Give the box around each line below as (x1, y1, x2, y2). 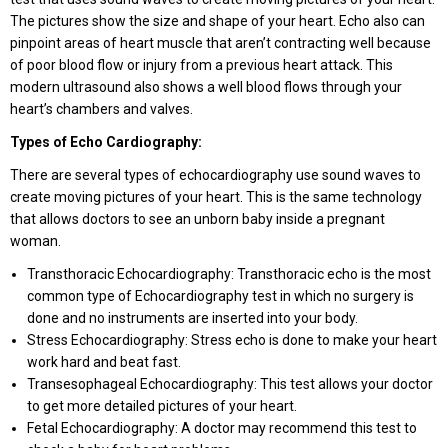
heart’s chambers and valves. (10, 101, 193, 117)
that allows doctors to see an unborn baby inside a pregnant (10, 211, 385, 227)
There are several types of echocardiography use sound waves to (10, 167, 421, 183)
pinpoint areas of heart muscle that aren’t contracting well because (10, 35, 431, 51)
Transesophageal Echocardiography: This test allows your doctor (27, 376, 433, 392)
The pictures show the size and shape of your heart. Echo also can (10, 13, 425, 29)
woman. (10, 233, 61, 249)
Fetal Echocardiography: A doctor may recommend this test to (27, 420, 417, 436)
